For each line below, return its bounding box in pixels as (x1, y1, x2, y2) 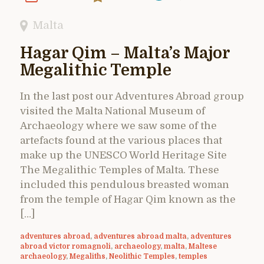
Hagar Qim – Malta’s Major (20, 44, 230, 62)
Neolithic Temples (109, 252, 175, 260)
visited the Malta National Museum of (20, 105, 205, 117)
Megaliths (70, 252, 105, 260)
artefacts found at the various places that (20, 134, 222, 146)
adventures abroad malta (94, 232, 187, 240)
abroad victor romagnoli (20, 242, 111, 250)
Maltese (189, 242, 217, 250)
